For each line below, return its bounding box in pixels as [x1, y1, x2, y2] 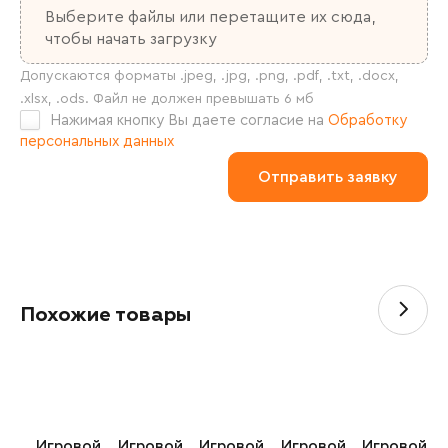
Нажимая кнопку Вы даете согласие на [50, 112, 328, 128]
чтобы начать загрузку [45, 30, 217, 47]
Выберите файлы [45, 8, 179, 25]
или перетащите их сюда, [179, 8, 375, 25]
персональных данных [20, 134, 174, 150]
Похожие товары [20, 302, 191, 328]
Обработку [328, 112, 407, 128]
